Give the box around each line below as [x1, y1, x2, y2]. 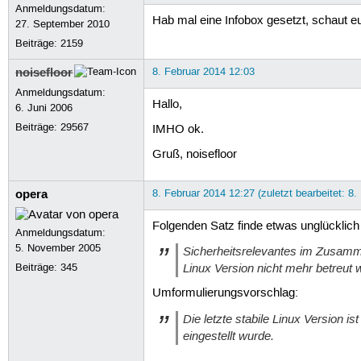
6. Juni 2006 [15, 101, 73, 114]
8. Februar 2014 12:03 [151, 64, 255, 78]
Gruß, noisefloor [151, 147, 237, 163]
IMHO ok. [151, 122, 204, 138]
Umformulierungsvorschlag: [151, 286, 298, 301]
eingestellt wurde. [182, 327, 274, 344]
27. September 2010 [15, 17, 110, 31]
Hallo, [151, 97, 182, 112]
